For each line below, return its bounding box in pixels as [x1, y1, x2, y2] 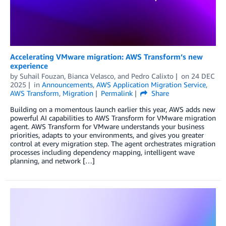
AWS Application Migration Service [96, 80, 206, 89]
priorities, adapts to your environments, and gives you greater [10, 131, 204, 140]
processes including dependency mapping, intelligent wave [10, 148, 195, 157]
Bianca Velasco [68, 72, 114, 81]
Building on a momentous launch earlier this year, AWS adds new [10, 105, 215, 114]
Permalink [100, 89, 133, 98]
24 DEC [191, 72, 215, 81]
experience [10, 61, 48, 71]
